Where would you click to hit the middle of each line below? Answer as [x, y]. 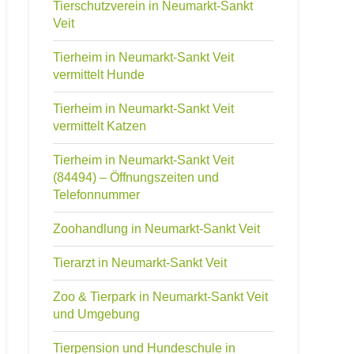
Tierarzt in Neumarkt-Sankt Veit [140, 263]
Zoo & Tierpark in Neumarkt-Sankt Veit [160, 297]
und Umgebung [96, 314]
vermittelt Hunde [99, 75]
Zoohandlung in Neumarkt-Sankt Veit [156, 229]
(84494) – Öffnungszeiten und [136, 177]
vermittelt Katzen [100, 126]
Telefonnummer [96, 195]
